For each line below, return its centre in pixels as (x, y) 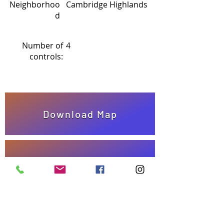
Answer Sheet (80, 161)
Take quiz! (80, 210)
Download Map (80, 114)
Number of (42, 45)
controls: (46, 56)
